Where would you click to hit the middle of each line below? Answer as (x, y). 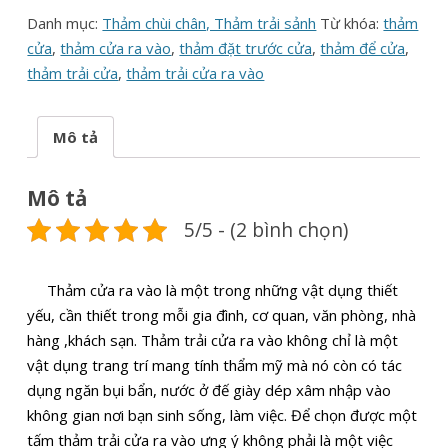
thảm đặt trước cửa (246, 48)
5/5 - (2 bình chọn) (266, 230)
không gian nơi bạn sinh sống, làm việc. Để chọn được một (222, 415)
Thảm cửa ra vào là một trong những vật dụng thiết (213, 290)
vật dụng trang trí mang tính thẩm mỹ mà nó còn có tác (215, 365)
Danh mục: (65, 23)
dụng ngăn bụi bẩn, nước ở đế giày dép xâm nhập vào (209, 390)
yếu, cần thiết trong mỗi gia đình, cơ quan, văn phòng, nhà (222, 315)
